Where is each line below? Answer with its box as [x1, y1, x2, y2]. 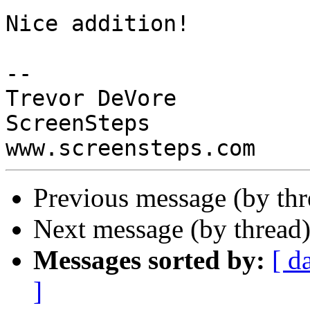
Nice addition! [6, 11, 190, 37]
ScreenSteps [6, 111, 150, 136]
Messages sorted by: [33, 245, 265, 275]
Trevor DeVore [6, 86, 176, 111]
